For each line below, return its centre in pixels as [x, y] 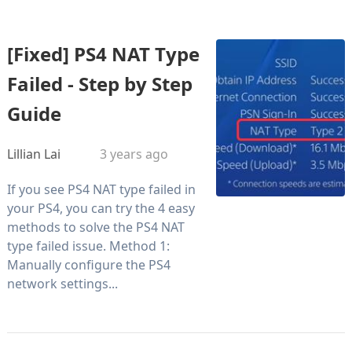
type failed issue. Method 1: [88, 246]
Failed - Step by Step [99, 83]
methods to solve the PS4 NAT [95, 227]
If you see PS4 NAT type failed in [101, 189]
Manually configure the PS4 [88, 264]
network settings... [62, 283]
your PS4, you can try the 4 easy [101, 208]
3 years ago [134, 154]
